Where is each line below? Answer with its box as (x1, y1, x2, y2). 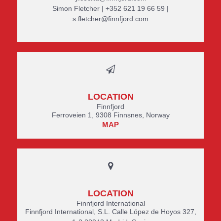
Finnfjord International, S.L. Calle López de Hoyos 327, (25, 208, 196, 216)
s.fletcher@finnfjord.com (73, 15, 148, 23)
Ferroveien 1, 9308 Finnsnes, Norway (51, 111, 170, 119)
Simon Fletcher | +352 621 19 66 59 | (52, 4, 169, 12)
